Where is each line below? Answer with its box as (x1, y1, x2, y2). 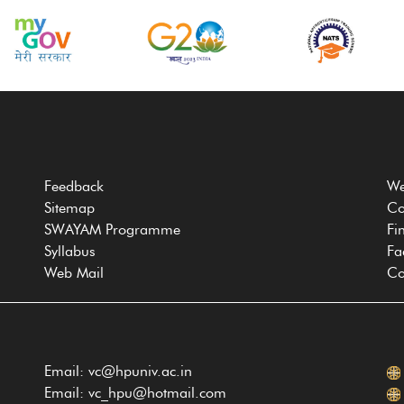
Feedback (44, 178, 104, 195)
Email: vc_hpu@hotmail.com (44, 384, 226, 401)
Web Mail (44, 264, 104, 281)
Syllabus (44, 243, 96, 260)
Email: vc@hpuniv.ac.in (44, 363, 192, 380)
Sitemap (44, 199, 95, 216)
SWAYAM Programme (44, 221, 180, 238)
